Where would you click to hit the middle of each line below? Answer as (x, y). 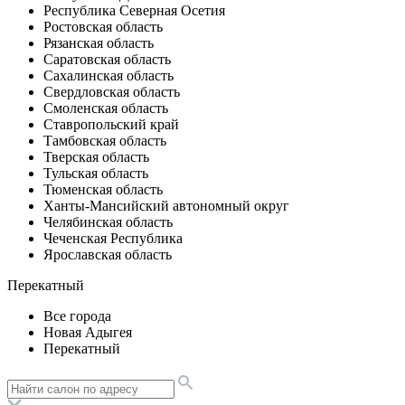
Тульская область (96, 173)
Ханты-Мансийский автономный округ (166, 205)
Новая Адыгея (88, 332)
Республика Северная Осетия (134, 10)
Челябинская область (108, 221)
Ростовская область (103, 26)
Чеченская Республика (113, 238)
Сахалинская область (108, 75)
